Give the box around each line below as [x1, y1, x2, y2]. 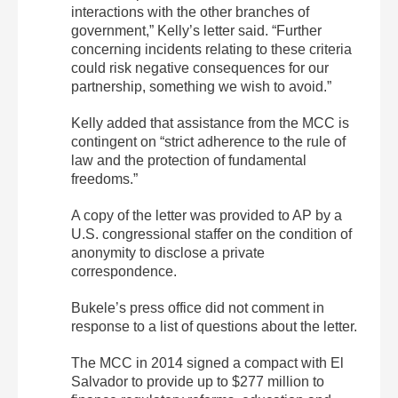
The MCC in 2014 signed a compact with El [71, 354, 344, 370]
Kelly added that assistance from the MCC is [71, 115, 349, 131]
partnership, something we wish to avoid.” [71, 78, 331, 94]
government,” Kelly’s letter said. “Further [71, 22, 322, 38]
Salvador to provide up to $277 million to [71, 373, 324, 389]
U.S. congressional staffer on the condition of [71, 226, 352, 242]
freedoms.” [71, 171, 138, 187]
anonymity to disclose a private [71, 244, 265, 260]
